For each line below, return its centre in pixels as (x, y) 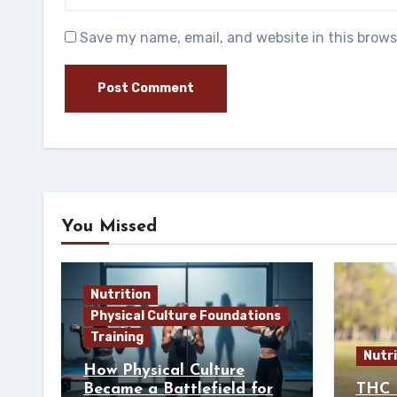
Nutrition (121, 295)
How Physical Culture (164, 371)
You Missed (109, 227)
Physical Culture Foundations (186, 316)
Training (117, 338)
